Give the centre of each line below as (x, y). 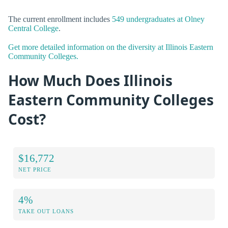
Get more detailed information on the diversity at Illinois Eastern (111, 47)
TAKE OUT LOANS (46, 211)
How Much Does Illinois (90, 81)
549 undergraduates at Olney (158, 19)
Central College (33, 28)
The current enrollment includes (60, 19)
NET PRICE (35, 169)
